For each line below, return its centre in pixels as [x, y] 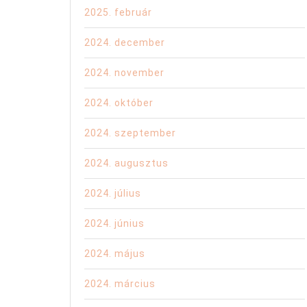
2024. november [124, 73]
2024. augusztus [126, 163]
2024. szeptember [130, 133]
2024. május [115, 254]
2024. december [125, 43]
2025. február [118, 13]
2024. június [114, 224]
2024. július [113, 194]
